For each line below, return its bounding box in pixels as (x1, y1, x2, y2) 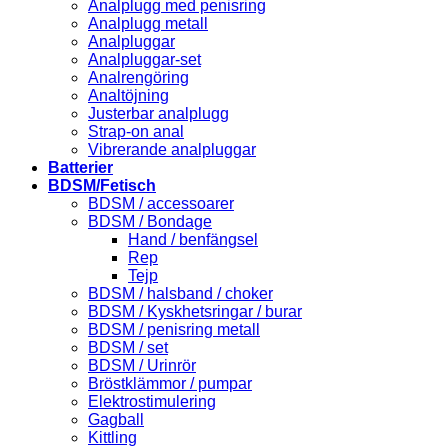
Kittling (88, 428, 137, 446)
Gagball (88, 410, 144, 428)
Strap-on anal (88, 122, 184, 140)
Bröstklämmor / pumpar (88, 374, 252, 392)
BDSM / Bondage (88, 212, 212, 230)
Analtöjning (88, 86, 169, 104)
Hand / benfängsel (128, 230, 258, 248)
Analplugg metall (88, 14, 208, 32)
